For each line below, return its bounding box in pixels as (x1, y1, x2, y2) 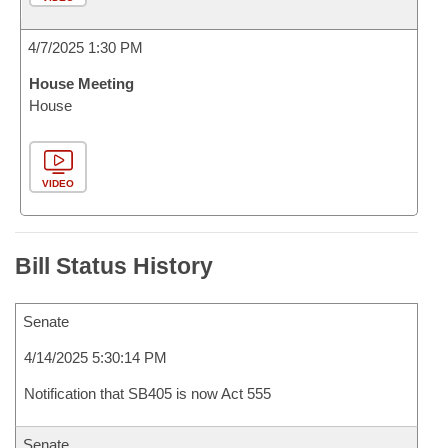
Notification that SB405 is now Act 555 (24, 385, 271, 402)
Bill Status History (15, 253, 213, 279)
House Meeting (29, 75, 134, 92)
